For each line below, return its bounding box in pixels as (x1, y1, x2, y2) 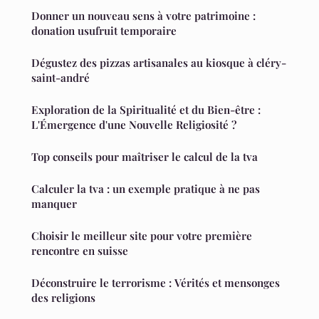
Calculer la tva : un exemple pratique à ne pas (31, 182, 260, 197)
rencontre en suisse (31, 244, 128, 258)
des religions (31, 291, 95, 305)
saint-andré (31, 70, 90, 85)
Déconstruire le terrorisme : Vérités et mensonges (31, 276, 280, 291)
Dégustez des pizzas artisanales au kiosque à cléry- (31, 56, 286, 70)
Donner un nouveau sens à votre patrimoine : (31, 9, 256, 23)
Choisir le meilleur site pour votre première (31, 229, 252, 244)
